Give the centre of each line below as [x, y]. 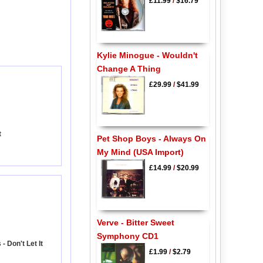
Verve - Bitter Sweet [135, 222]
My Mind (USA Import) [140, 152]
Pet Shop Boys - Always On [151, 139]
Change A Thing [129, 68]
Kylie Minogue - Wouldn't [147, 55]
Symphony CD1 [127, 236]
